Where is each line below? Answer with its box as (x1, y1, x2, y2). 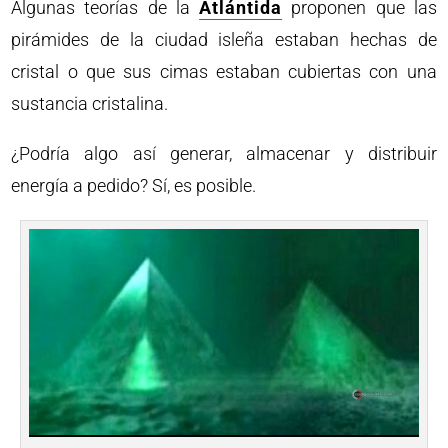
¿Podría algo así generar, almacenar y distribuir (11, 142, 437, 164)
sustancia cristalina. (11, 92, 169, 114)
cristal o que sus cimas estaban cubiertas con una (11, 60, 437, 82)
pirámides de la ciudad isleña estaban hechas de (11, 28, 437, 50)
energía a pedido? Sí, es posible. (11, 174, 257, 196)
